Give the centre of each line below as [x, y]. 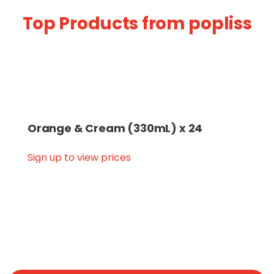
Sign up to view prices [79, 157]
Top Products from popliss [137, 24]
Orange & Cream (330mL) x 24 [115, 128]
